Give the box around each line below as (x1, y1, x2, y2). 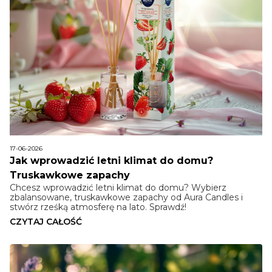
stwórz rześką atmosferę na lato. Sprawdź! (10, 202, 186, 213)
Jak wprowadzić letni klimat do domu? (10, 155, 213, 167)
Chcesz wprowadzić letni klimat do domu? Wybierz (10, 182, 226, 194)
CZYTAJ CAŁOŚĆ (10, 216, 82, 228)
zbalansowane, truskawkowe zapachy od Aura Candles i (10, 192, 243, 203)
